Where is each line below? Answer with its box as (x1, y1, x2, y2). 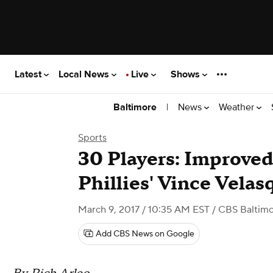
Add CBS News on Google (96, 229, 194, 239)
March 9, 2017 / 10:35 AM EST (78, 204, 210, 216)
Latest (15, 68, 44, 80)
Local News (58, 68, 112, 80)
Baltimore (113, 101, 157, 113)
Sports (78, 132, 107, 144)
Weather (219, 101, 257, 113)
